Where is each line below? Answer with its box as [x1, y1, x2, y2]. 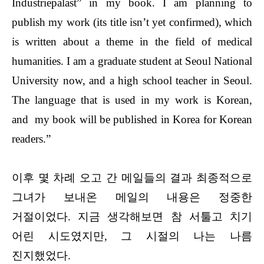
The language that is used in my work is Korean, [12, 93, 252, 106]
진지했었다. [12, 249, 74, 262]
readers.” [12, 132, 51, 145]
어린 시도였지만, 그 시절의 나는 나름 [12, 229, 252, 242]
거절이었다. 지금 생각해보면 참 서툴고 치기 [12, 210, 252, 223]
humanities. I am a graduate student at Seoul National [12, 54, 252, 67]
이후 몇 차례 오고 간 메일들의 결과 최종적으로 [12, 171, 252, 184]
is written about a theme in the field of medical [12, 35, 252, 48]
